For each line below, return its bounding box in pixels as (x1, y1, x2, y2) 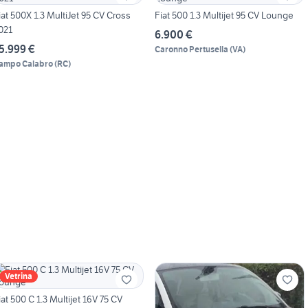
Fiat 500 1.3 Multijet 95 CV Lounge (154, 9, 294, 22)
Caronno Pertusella (154, 44, 228, 55)
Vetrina (5, 271, 32, 282)
